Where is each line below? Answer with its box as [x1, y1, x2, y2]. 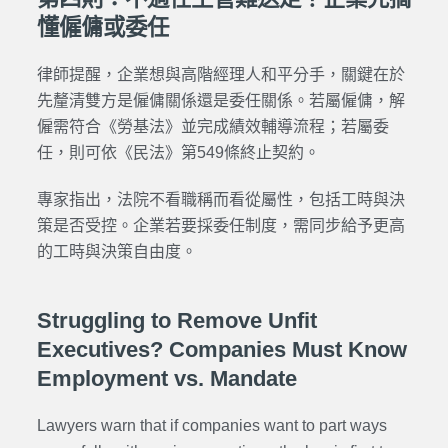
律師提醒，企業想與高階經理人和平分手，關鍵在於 [36, 66, 405, 84]
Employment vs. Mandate [36, 365, 297, 391]
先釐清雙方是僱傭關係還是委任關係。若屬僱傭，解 [36, 92, 405, 110]
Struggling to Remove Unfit [36, 307, 317, 333]
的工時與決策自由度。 [36, 242, 197, 260]
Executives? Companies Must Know [36, 336, 407, 362]
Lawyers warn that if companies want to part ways [36, 416, 387, 434]
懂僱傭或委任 [36, 15, 169, 41]
